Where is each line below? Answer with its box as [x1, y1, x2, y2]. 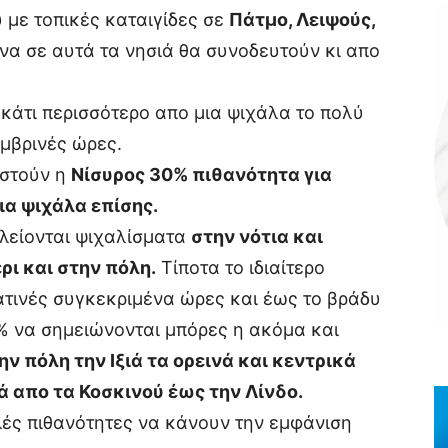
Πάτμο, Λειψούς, [229, 9, 375, 30]
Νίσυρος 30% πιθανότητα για [71, 164, 332, 185]
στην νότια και [191, 226, 323, 247]
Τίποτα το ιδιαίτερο [156, 257, 325, 278]
